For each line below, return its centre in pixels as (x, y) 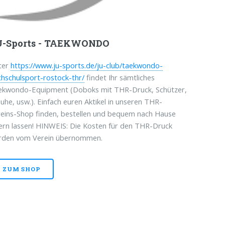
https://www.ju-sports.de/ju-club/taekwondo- (87, 66)
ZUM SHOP (21, 169)
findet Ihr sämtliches (120, 78)
